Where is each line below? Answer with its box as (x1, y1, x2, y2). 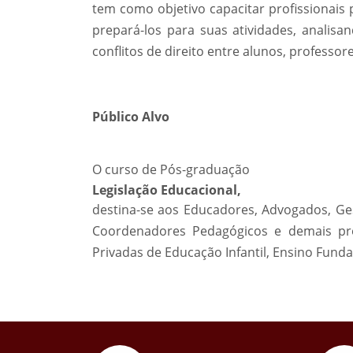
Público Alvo (92, 108, 169, 125)
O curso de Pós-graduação (92, 161, 250, 178)
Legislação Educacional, (92, 181, 241, 199)
